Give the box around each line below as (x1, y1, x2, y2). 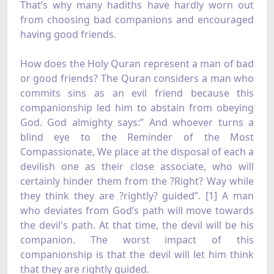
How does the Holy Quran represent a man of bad (20, 57, 254, 71)
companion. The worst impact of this (20, 233, 254, 247)
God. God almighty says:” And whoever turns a (20, 116, 254, 130)
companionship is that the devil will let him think (20, 248, 254, 262)
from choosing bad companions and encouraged (20, 13, 254, 27)
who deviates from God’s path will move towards (20, 204, 254, 218)
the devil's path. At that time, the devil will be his (20, 218, 254, 232)
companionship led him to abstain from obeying (20, 101, 254, 115)
